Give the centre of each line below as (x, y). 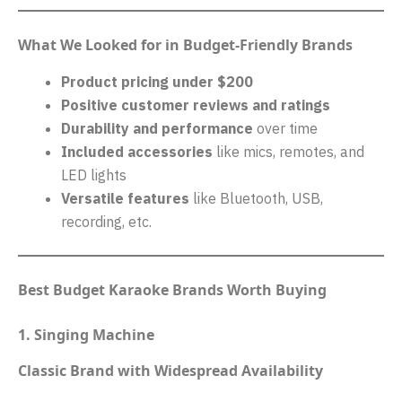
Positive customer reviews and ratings (196, 105)
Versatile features (125, 198)
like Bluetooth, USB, (256, 198)
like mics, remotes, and (288, 151)
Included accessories (137, 151)
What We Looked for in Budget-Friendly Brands (185, 44)
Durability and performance (157, 128)
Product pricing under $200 (157, 81)
